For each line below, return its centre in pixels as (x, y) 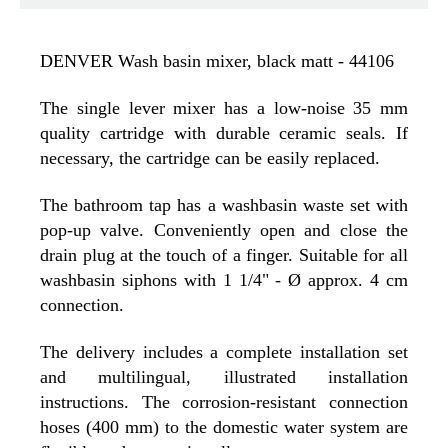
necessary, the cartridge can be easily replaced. (210, 158)
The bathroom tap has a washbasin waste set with (224, 205)
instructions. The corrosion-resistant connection (224, 402)
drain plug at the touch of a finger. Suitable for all (224, 255)
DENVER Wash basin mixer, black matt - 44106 (217, 61)
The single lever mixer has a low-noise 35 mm (224, 108)
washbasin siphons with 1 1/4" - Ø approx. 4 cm (224, 280)
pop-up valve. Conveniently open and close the (224, 230)
